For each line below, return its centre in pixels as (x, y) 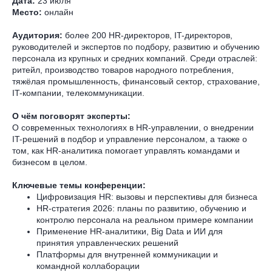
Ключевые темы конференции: (79, 185)
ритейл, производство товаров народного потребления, (123, 70)
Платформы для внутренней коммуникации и (127, 254)
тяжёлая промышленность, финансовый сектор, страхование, (136, 81)
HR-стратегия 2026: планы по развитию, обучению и (141, 208)
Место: (27, 12)
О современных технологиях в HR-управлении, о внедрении (133, 127)
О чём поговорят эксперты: (71, 116)
